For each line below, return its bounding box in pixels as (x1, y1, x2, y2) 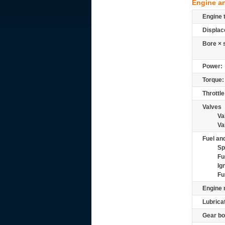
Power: (202, 63, 222, 70)
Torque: (202, 76, 224, 83)
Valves (202, 103, 221, 110)
